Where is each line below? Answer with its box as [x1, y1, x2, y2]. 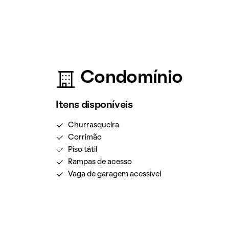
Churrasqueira [67, 122, 119, 129]
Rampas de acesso [67, 158, 132, 166]
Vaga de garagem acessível [67, 171, 161, 178]
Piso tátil [67, 146, 97, 153]
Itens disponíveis [55, 101, 133, 110]
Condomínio [80, 70, 183, 86]
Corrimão [67, 134, 102, 141]
